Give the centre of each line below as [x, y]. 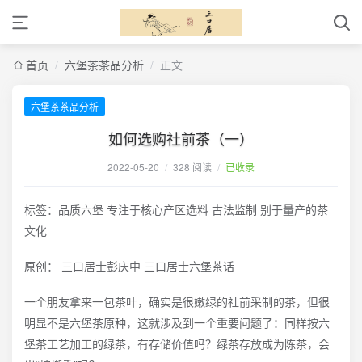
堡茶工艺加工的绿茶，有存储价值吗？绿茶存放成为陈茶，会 [177, 343]
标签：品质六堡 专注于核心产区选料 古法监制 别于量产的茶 [176, 209]
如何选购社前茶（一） [181, 138]
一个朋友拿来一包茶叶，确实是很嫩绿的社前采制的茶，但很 [177, 301]
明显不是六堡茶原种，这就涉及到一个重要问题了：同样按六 [177, 322]
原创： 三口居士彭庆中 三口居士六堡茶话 [129, 266]
